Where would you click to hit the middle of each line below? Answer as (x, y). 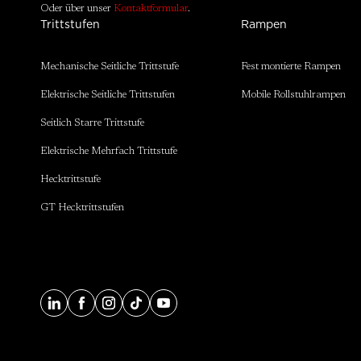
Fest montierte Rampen (290, 67)
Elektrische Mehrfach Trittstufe (109, 151)
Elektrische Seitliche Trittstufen (108, 95)
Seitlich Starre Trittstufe (92, 123)
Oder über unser (77, 9)
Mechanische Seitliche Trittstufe (110, 67)
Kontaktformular (151, 9)
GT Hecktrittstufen (82, 208)
